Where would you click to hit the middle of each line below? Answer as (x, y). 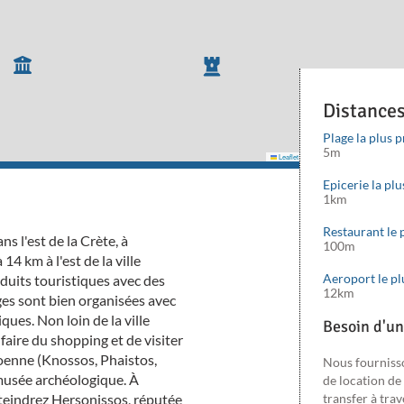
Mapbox (323, 156)
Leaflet (288, 156)
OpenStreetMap (367, 156)
